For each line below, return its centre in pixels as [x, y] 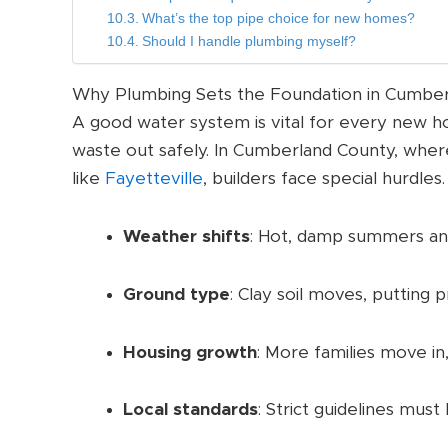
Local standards [190, 410]
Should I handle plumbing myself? [248, 42]
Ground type [176, 294]
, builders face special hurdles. [324, 179]
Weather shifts [186, 237]
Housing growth [190, 352]
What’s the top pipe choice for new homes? [278, 19]
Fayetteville [154, 179]
